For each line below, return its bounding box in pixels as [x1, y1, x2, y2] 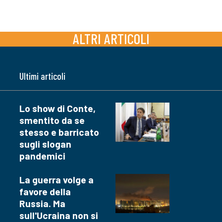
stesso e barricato [19, 126, 99, 138]
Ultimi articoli [19, 70, 65, 82]
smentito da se [19, 114, 85, 126]
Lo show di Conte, [19, 102, 96, 114]
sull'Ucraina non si [19, 209, 98, 221]
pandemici [19, 150, 65, 162]
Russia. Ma [19, 197, 65, 209]
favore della [19, 185, 71, 197]
